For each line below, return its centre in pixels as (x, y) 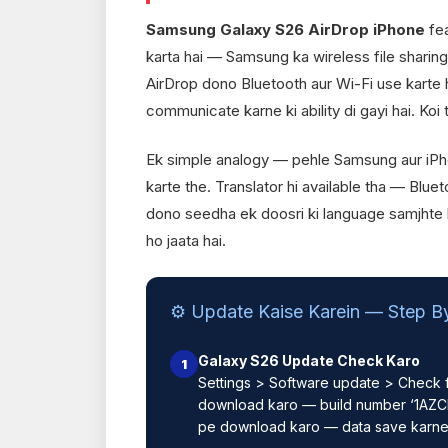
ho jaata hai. (186, 241)
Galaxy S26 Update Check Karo (309, 360)
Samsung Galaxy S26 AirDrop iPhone (285, 29)
